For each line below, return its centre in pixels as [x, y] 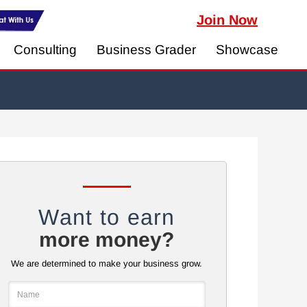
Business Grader [146, 50]
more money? [107, 240]
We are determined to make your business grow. [107, 263]
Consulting [45, 50]
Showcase [247, 50]
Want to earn [107, 217]
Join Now [227, 20]
